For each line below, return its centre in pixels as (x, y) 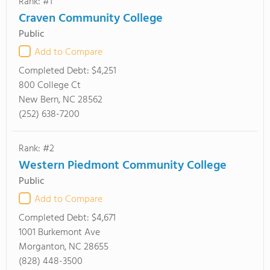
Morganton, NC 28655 (64, 247)
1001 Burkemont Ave (59, 233)
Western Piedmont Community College (123, 166)
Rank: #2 (36, 149)
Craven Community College (91, 19)
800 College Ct (50, 86)
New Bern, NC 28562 (61, 100)
